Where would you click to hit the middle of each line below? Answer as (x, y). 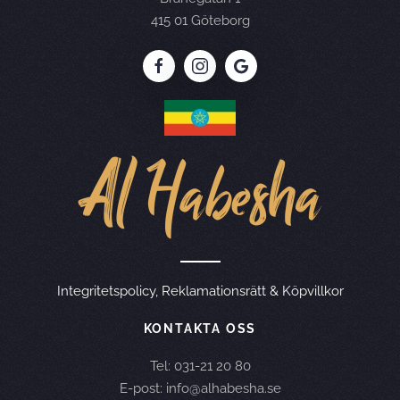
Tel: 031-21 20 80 (200, 367)
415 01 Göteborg (200, 21)
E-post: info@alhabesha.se (200, 389)
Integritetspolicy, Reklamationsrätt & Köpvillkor (200, 292)
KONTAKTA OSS (200, 329)
